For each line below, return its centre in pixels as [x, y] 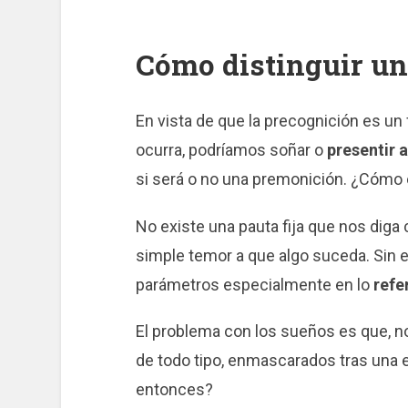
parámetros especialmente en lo [254, 284]
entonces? [174, 390]
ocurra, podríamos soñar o [231, 149]
